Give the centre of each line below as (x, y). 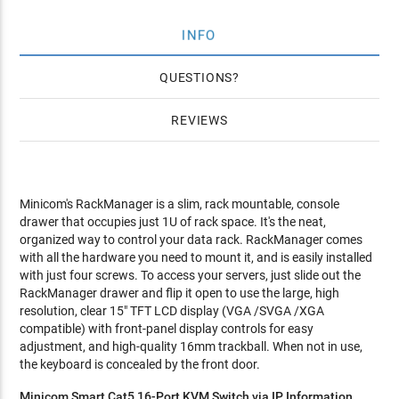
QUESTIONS (196, 77)
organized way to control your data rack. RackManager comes (191, 240)
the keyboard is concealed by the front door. (140, 364)
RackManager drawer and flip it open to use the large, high (180, 293)
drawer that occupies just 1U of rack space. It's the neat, (173, 222)
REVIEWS (199, 120)
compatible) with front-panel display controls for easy (167, 329)
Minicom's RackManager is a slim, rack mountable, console (180, 204)
